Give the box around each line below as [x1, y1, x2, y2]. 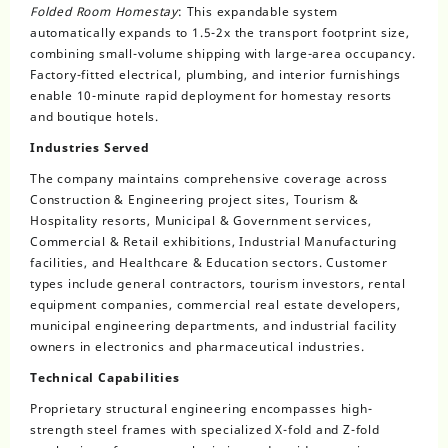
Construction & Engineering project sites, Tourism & [30, 190, 359, 208]
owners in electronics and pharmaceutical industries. [30, 337, 365, 355]
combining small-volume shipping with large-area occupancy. [30, 44, 416, 62]
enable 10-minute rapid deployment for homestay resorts [30, 86, 393, 104]
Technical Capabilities [30, 368, 180, 386]
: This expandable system [178, 2, 339, 20]
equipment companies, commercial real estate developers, [30, 295, 401, 313]
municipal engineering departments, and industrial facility [30, 316, 397, 334]
